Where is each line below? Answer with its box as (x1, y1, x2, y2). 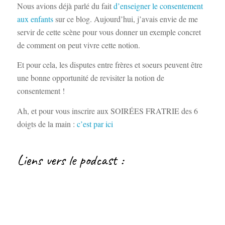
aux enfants (17, 13, 53, 24)
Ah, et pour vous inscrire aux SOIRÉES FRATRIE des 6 (17, 105, 198, 116)
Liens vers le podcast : (17, 151, 124, 170)
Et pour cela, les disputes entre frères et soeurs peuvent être (17, 59, 202, 70)
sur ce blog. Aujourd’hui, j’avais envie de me (53, 13, 198, 24)
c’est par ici (76, 118, 113, 129)
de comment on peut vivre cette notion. (17, 39, 140, 50)
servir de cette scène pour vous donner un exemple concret (17, 26, 201, 37)
